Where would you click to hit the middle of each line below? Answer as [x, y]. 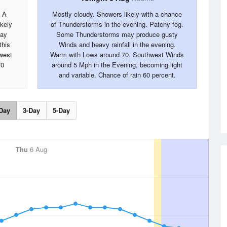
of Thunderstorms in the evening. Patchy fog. [117, 24]
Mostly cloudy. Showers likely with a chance [117, 14]
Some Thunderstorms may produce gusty [117, 34]
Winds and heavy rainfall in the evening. [117, 44]
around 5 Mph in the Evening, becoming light [117, 65]
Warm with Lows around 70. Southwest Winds [117, 54]
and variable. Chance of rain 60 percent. [117, 75]
